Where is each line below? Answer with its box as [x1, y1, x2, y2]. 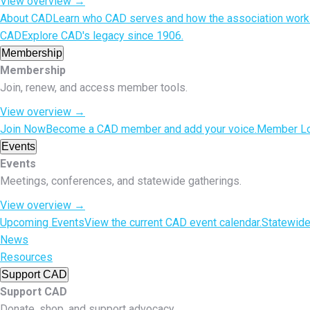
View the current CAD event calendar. [84, 216, 262, 229]
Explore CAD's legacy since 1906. [21, 29, 183, 42]
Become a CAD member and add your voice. [46, 122, 257, 136]
